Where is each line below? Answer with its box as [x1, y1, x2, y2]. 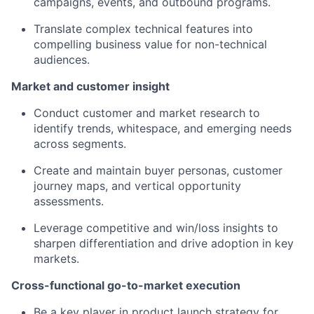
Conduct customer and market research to [34, 105, 260, 120]
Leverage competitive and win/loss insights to [34, 220, 278, 235]
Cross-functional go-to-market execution [11, 278, 240, 292]
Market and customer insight [11, 78, 170, 93]
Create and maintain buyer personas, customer [34, 163, 282, 177]
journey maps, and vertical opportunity [34, 178, 241, 193]
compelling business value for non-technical [34, 36, 267, 51]
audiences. [34, 52, 90, 67]
